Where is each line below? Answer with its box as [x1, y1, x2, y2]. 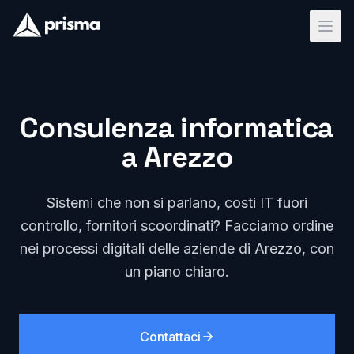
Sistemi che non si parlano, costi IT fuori [47, 194, 307, 211]
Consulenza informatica [20, 110, 334, 146]
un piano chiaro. [125, 263, 229, 280]
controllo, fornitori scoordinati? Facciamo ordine [21, 217, 333, 234]
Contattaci [139, 329, 201, 345]
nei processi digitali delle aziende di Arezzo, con [20, 240, 334, 257]
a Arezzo [121, 139, 233, 175]
